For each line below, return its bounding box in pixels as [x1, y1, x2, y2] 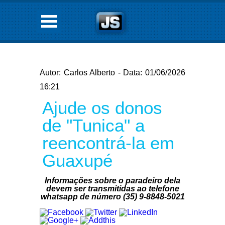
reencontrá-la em [42, 133, 174, 153]
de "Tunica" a [42, 116, 145, 135]
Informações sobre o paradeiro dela [45, 176, 180, 185]
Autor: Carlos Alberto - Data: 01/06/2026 [40, 68, 185, 77]
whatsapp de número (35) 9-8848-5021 [40, 192, 185, 201]
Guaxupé [42, 151, 113, 170]
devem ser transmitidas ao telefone [46, 184, 179, 193]
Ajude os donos [42, 98, 162, 118]
